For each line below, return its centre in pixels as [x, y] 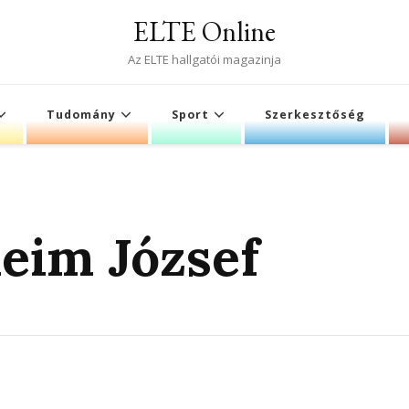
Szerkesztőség [315, 115]
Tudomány [81, 115]
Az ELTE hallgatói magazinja [204, 59]
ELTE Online [204, 31]
